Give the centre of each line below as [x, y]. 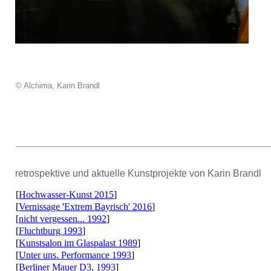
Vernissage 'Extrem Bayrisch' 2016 [85, 207]
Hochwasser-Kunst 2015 [66, 194]
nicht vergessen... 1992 [63, 219]
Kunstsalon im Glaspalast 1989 [78, 243]
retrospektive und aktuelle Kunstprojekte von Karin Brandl [138, 173]
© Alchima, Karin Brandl [58, 86]
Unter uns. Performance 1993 [75, 255]
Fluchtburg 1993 [51, 231]
